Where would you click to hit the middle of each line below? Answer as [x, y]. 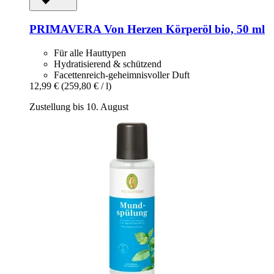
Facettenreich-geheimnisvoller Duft [122, 75]
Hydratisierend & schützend [108, 64]
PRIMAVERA [65, 29]
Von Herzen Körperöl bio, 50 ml [183, 29]
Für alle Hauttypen [90, 53]
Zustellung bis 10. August [79, 106]
